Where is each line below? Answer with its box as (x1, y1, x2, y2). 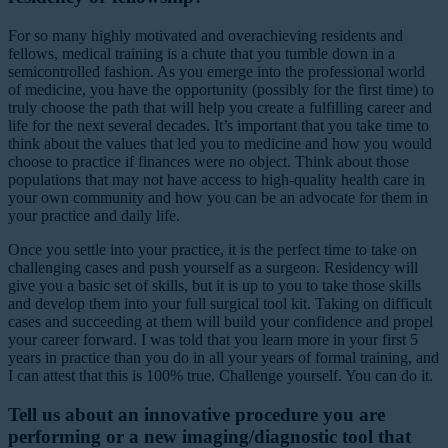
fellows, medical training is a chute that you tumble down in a (8, 45, 395, 63)
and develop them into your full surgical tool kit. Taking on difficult (8, 295, 432, 313)
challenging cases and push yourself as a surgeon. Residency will (8, 259, 418, 277)
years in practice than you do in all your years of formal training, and (8, 349, 439, 367)
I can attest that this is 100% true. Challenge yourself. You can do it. (8, 367, 433, 385)
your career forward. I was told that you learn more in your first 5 (8, 331, 418, 349)
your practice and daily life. (8, 207, 180, 225)
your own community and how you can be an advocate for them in (8, 189, 428, 207)
